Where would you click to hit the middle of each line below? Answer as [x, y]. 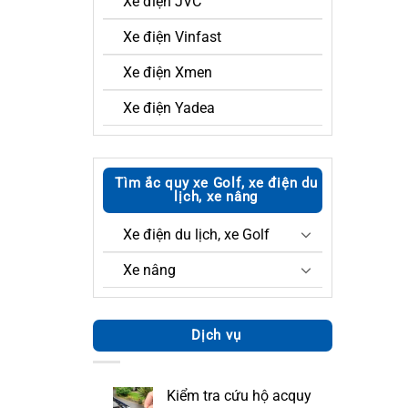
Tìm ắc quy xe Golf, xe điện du [216, 183]
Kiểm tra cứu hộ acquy [239, 396]
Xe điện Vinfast [172, 36]
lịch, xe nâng [216, 196]
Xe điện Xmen [168, 72]
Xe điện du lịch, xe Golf [196, 234]
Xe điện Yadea [169, 107]
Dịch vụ [216, 335]
